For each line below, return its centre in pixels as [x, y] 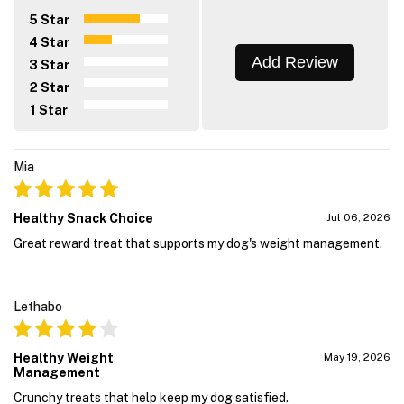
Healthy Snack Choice [83, 218]
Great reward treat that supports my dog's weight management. [198, 243]
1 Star [50, 110]
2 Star [49, 88]
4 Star [50, 43]
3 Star [50, 65]
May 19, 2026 [357, 357]
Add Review [295, 62]
